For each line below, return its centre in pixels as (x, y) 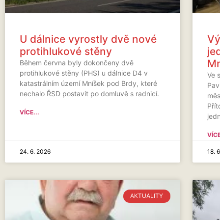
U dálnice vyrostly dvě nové (88, 39)
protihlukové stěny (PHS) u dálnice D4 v (84, 73)
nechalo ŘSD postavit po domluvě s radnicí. (89, 94)
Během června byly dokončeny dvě (77, 63)
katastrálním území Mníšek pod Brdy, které (88, 83)
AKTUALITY (147, 196)
